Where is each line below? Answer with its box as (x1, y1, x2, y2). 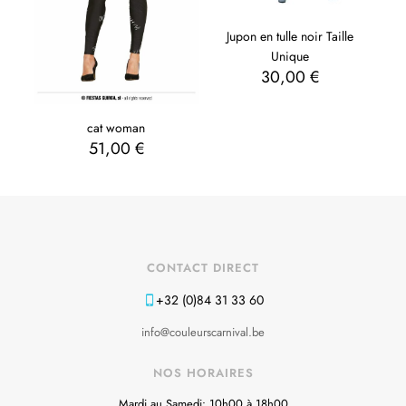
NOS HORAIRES (152, 364, 254, 382)
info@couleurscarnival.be (141, 324, 265, 342)
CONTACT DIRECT (147, 259, 259, 277)
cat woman (87, 119, 146, 138)
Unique (270, 46, 309, 65)
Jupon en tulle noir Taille (226, 26, 353, 45)
